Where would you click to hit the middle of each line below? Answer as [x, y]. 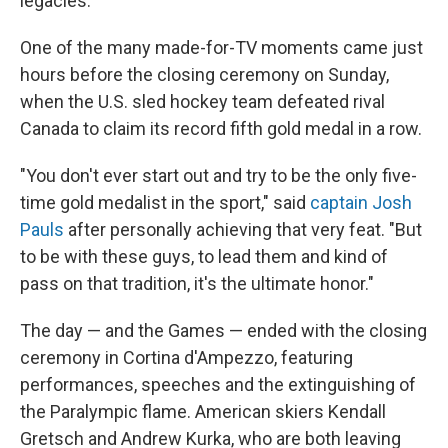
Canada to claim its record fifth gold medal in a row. [221, 128]
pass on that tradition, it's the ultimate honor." [197, 283]
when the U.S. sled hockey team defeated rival [202, 101]
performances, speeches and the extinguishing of [218, 384]
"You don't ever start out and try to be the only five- [218, 175]
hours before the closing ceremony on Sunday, [204, 74]
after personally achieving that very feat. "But [243, 229]
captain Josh [361, 202]
